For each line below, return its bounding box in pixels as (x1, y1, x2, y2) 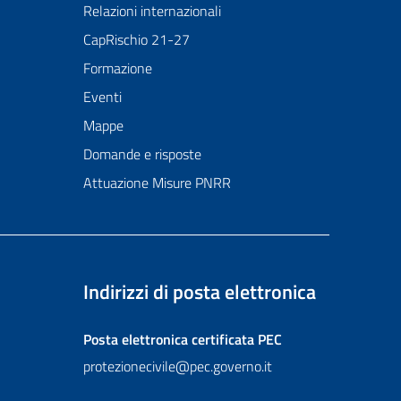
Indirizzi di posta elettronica (82, 277, 316, 308)
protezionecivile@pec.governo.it (82, 355, 272, 378)
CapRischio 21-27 (82, 29, 190, 51)
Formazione (82, 57, 152, 80)
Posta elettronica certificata (82, 328, 254, 351)
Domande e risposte (82, 143, 201, 166)
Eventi (82, 86, 122, 108)
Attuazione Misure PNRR (82, 172, 231, 194)
